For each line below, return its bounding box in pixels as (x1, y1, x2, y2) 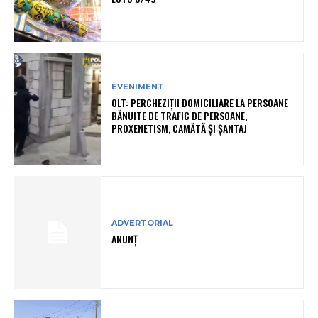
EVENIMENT (111, 82, 165, 92)
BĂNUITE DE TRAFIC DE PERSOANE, (111, 108, 248, 124)
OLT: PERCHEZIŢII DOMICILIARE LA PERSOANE (111, 95, 289, 111)
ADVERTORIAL (111, 218, 174, 229)
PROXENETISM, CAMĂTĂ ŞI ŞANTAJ (111, 121, 248, 136)
